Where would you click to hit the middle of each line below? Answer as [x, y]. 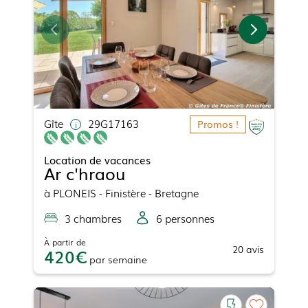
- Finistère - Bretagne [147, 192]
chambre [94, 218]
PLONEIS [75, 192]
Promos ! [218, 123]
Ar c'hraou [85, 173]
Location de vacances [97, 159]
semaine [128, 259]
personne [186, 218]
